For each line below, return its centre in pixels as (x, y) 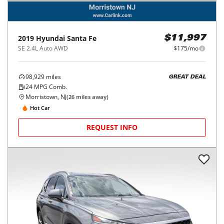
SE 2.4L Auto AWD (43, 48)
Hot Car (40, 107)
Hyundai (50, 38)
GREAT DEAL (187, 77)
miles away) (91, 97)
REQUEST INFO (112, 127)
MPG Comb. (50, 87)
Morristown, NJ (46, 97)
